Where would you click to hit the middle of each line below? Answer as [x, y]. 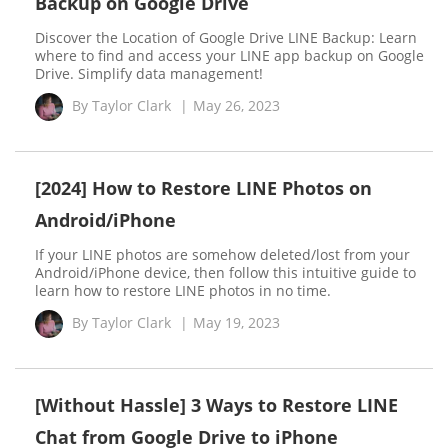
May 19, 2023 [236, 322]
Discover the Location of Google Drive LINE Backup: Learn [226, 37]
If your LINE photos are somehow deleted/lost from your [222, 254]
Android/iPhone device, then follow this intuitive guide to [225, 272]
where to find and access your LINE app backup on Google [229, 55]
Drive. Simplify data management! [149, 73]
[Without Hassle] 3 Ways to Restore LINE [216, 405]
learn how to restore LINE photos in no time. [183, 290]
